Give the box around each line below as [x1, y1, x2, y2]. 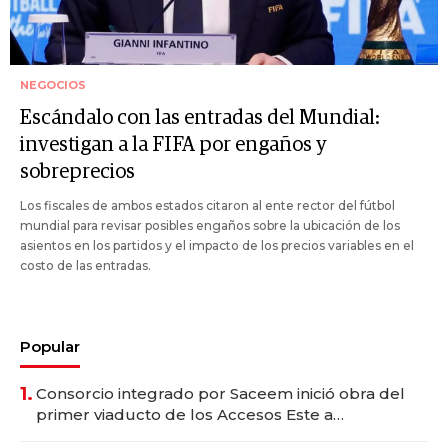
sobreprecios [20, 162, 135, 183]
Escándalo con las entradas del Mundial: [20, 108, 380, 129]
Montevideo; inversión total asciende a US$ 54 [36, 426, 389, 446]
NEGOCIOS [20, 78, 86, 93]
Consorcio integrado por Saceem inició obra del [36, 384, 405, 404]
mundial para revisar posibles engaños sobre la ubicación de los [20, 218, 400, 234]
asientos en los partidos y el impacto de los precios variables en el [20, 238, 414, 254]
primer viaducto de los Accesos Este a [36, 405, 333, 425]
